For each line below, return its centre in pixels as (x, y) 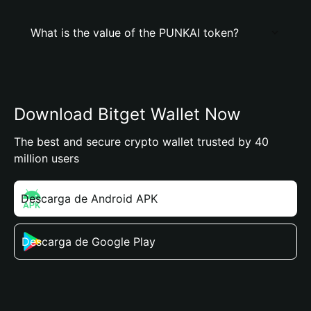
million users (47, 158)
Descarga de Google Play (89, 242)
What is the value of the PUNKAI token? (135, 33)
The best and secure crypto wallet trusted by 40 (141, 142)
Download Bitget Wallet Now (127, 114)
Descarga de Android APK (89, 199)
